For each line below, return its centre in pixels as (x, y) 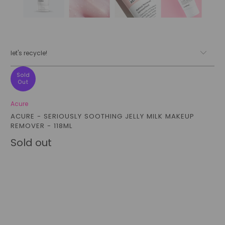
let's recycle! (29, 53)
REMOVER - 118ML (42, 126)
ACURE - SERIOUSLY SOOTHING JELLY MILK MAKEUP (103, 116)
